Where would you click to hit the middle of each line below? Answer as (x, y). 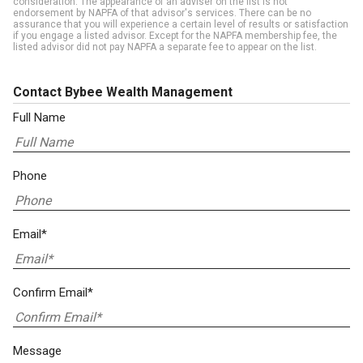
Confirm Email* (53, 293)
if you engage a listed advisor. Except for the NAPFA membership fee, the (175, 36)
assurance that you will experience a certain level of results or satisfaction (181, 24)
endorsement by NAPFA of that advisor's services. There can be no (162, 13)
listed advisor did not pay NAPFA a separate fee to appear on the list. (165, 47)
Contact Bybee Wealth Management (123, 92)
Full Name (39, 117)
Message (37, 351)
